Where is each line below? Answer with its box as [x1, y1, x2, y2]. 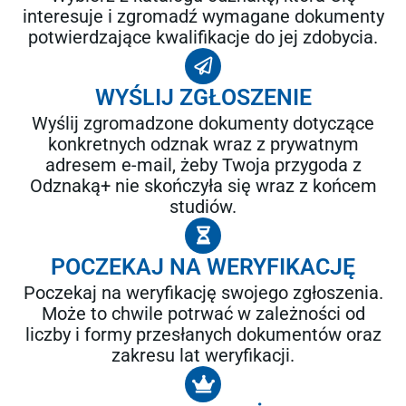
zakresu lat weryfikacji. [111, 344, 295, 367]
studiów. [169, 196, 237, 218]
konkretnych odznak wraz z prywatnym [47, 133, 359, 156]
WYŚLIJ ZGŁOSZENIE [94, 84, 312, 111]
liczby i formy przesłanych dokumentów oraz [24, 324, 382, 346]
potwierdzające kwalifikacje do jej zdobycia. [28, 26, 378, 49]
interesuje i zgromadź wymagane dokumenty [22, 5, 384, 28]
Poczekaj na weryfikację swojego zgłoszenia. [23, 282, 383, 304]
